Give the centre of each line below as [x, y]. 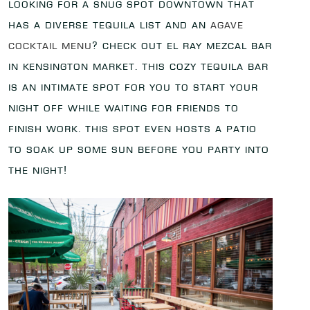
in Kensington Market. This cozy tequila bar [138, 66]
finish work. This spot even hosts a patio [133, 128]
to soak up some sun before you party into [139, 149]
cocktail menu [50, 45]
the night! [38, 170]
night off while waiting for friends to [124, 108]
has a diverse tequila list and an [109, 25]
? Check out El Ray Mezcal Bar [182, 45]
